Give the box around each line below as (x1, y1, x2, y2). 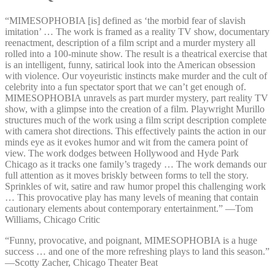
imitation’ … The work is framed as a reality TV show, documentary (5, 26, 269, 37)
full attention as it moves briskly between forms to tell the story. (5, 169, 249, 180)
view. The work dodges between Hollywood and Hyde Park (5, 147, 239, 158)
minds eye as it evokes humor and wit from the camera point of (5, 136, 248, 147)
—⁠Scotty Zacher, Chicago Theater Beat (5, 257, 158, 268)
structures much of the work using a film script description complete (5, 114, 266, 125)
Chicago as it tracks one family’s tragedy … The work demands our (5, 158, 266, 169)
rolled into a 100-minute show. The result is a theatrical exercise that (5, 48, 267, 59)
